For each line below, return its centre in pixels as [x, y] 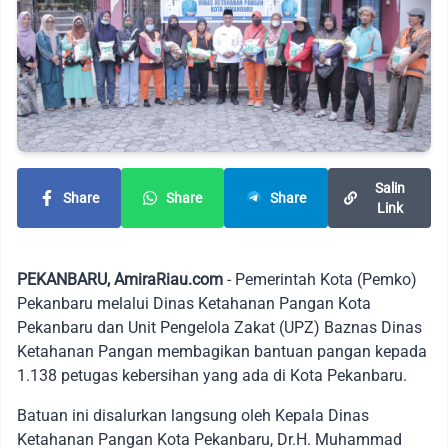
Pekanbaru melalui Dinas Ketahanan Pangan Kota [194, 303]
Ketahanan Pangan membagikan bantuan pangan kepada [222, 351]
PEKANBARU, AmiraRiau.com [120, 279]
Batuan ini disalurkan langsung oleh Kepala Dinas [193, 415]
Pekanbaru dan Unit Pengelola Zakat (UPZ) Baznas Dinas [219, 327]
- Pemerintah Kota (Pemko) [320, 279]
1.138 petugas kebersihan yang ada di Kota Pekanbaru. [212, 375]
